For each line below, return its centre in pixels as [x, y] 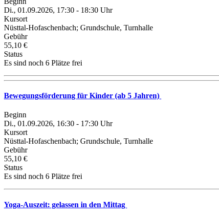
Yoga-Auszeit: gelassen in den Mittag [66, 204]
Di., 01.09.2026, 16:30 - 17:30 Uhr [58, 124]
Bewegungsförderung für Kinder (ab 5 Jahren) [83, 96]
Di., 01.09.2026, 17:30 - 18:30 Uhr [58, 10]
